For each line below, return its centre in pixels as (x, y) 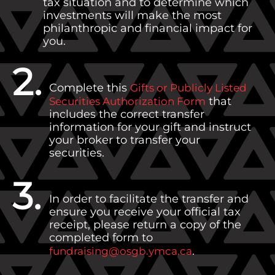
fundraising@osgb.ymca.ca (121, 251)
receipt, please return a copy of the (145, 225)
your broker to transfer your (125, 140)
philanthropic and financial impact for (148, 28)
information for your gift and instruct (150, 127)
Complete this (90, 88)
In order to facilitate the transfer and (149, 199)
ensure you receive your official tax (145, 212)
